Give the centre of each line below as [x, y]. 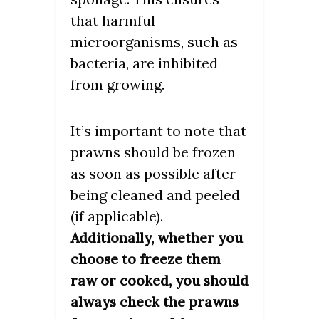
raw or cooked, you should [159, 280]
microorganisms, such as [154, 41]
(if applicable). [117, 216]
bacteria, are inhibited [144, 63]
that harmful [113, 20]
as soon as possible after [153, 173]
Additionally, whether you [157, 237]
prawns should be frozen [153, 152]
